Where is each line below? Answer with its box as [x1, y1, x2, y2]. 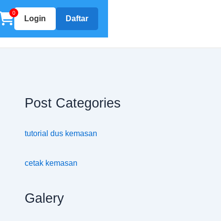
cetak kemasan [25, 159, 77, 168]
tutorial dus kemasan [25, 129, 97, 138]
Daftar [66, 14, 89, 23]
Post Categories [25, 95, 121, 110]
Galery [25, 190, 64, 206]
